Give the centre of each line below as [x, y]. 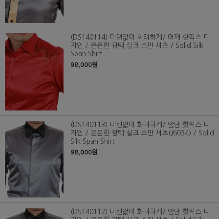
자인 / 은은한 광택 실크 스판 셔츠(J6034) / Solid [142, 133]
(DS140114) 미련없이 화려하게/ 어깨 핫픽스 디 [140, 37]
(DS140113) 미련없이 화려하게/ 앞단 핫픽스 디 [140, 124]
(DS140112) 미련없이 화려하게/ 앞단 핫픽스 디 [140, 212]
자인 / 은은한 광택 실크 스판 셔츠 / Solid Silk [137, 45]
